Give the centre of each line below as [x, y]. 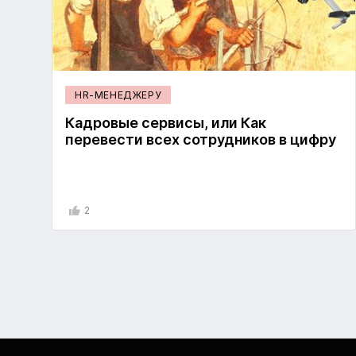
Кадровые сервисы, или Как [166, 123]
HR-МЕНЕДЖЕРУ [118, 95]
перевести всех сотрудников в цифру [201, 140]
